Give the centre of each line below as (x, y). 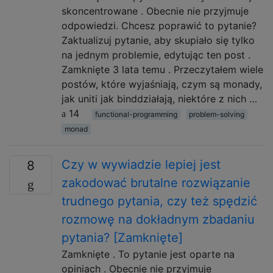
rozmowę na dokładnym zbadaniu (158, 219)
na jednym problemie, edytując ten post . (156, 55)
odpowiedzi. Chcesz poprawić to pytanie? (159, 26)
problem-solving (217, 114)
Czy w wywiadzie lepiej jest (141, 165)
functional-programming (136, 114)
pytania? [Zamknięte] (122, 238)
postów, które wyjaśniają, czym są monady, (162, 84)
